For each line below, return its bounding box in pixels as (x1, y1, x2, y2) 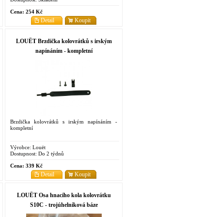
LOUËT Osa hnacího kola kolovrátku (16, 191, 111, 199)
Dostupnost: (10, 150, 37, 156)
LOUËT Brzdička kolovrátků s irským (15, 37, 112, 45)
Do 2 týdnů (37, 150, 64, 156)
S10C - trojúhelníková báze (30, 201, 98, 208)
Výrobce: (10, 144, 31, 150)
